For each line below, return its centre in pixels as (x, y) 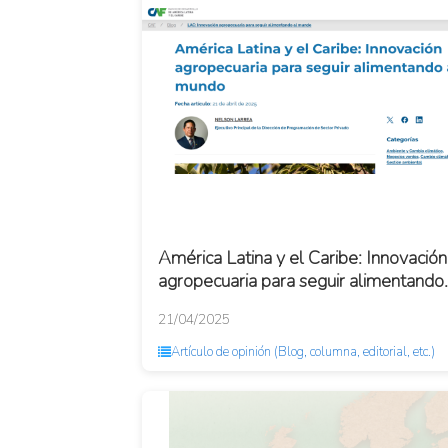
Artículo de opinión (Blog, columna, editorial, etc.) (303, 352)
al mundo (193, 304)
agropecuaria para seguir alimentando (301, 281)
